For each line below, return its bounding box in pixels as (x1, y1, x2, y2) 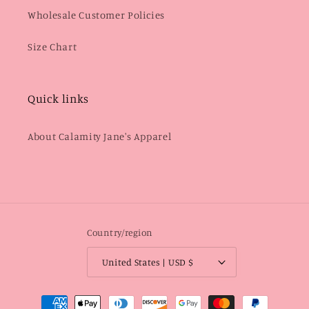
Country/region (86, 227, 153, 238)
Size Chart (28, 41, 77, 53)
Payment (24, 290, 70, 303)
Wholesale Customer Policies (28, 9, 166, 21)
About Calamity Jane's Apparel (28, 130, 172, 143)
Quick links (28, 91, 89, 106)
